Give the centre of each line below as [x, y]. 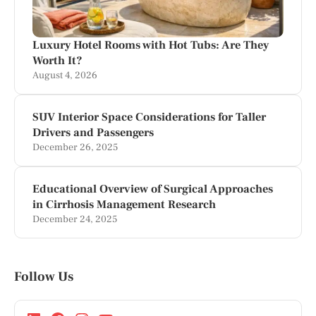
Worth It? [57, 60]
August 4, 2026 [65, 75]
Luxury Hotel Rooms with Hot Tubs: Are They [151, 45]
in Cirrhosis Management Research [124, 204]
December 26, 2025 [75, 147]
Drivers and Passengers [93, 132]
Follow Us [44, 276]
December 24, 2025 [75, 219]
